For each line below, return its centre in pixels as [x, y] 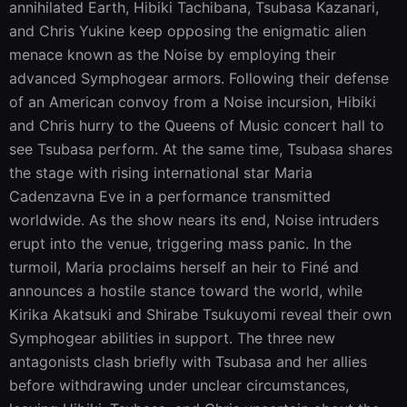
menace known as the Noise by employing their [173, 54]
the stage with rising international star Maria [161, 172]
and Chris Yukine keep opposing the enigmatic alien [188, 30]
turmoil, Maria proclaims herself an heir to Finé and [184, 267]
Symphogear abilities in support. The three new [172, 338]
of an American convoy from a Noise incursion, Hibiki [193, 101]
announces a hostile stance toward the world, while [186, 290]
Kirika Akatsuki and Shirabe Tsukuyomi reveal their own [200, 314]
